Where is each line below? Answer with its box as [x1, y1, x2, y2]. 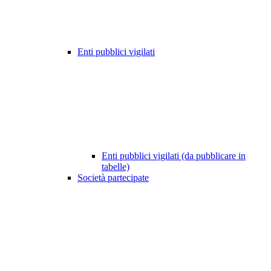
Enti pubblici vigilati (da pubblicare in [102, 151, 246, 162]
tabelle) [102, 162, 129, 172]
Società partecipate [77, 172, 149, 183]
